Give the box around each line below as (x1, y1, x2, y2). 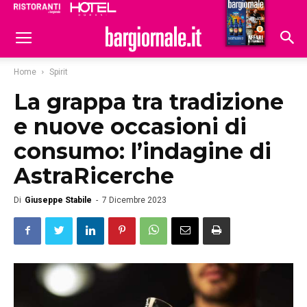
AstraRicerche (14, 162, 174, 189)
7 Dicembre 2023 (102, 195, 167, 205)
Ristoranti (151, 5, 201, 17)
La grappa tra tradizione (14, 88, 284, 115)
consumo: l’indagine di (14, 138, 271, 164)
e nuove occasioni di (14, 113, 247, 140)
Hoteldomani (207, 6, 275, 19)
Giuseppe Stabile (25, 195, 92, 205)
